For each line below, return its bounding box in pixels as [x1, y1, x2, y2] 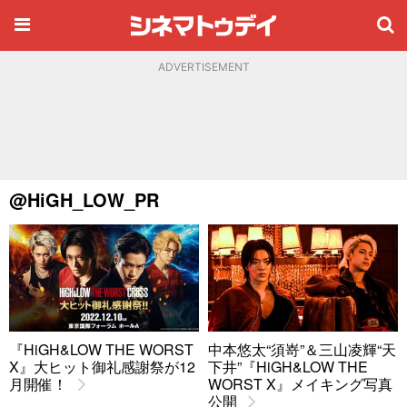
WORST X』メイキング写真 [208, 372, 392, 394]
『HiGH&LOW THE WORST [9, 338, 194, 360]
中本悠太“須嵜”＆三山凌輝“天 [208, 338, 396, 360]
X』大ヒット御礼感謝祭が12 [9, 355, 195, 377]
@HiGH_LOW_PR [9, 186, 159, 213]
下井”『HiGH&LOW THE [208, 355, 368, 377]
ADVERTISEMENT [157, 60, 250, 74]
